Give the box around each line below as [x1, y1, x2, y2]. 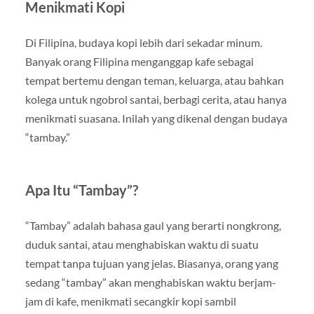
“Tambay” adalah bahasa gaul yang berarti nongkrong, [25, 218, 281, 232]
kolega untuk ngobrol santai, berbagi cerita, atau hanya [25, 92, 287, 106]
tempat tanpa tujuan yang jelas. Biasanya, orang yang [25, 256, 278, 270]
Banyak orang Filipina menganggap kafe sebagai [25, 54, 254, 68]
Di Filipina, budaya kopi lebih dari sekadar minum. [25, 35, 262, 49]
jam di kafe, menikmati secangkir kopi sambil [25, 294, 236, 308]
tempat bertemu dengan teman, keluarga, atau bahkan [25, 73, 284, 87]
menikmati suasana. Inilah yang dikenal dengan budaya [25, 111, 287, 125]
